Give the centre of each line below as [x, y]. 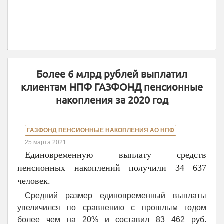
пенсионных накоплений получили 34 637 [112, 168]
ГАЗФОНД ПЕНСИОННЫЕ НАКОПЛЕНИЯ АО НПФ [101, 130]
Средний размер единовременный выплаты [116, 196]
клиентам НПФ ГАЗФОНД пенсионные [112, 87]
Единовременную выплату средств [116, 155]
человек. [34, 181]
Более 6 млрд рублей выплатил [112, 74]
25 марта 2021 [46, 142]
